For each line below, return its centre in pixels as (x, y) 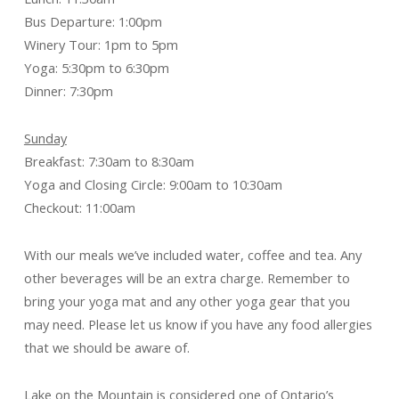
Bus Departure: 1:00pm (93, 21)
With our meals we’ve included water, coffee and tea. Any (192, 255)
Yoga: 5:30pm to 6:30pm (96, 68)
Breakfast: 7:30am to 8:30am (109, 161)
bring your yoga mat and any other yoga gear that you (187, 301)
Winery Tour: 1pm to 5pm (101, 45)
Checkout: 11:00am (79, 208)
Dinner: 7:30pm (68, 91)
